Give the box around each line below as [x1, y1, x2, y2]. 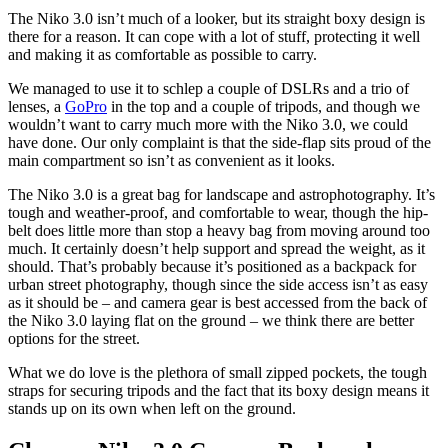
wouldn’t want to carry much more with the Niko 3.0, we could [8, 116, 408, 134]
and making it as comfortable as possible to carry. [8, 46, 321, 64]
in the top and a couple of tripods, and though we [107, 98, 420, 116]
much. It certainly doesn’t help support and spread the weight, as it [8, 240, 425, 258]
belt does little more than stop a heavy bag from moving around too [8, 222, 430, 240]
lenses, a [8, 98, 65, 116]
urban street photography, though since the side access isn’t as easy [8, 276, 428, 294]
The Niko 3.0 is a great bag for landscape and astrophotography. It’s [8, 186, 435, 204]
